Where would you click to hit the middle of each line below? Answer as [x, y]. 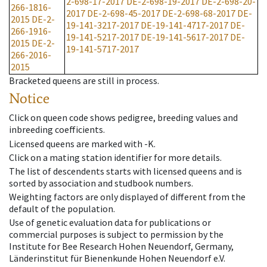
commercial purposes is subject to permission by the [116, 235]
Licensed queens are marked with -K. [82, 143]
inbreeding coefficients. [57, 130]
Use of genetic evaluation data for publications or [110, 223]
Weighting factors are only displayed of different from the [127, 197]
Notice [29, 98]
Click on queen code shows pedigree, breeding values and [123, 118]
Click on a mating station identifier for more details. [115, 157]
